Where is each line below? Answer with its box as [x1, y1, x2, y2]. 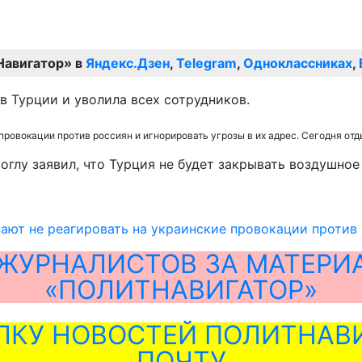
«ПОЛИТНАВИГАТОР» [44, 273, 318, 305]
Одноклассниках [243, 54, 352, 71]
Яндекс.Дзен [86, 54, 170, 71]
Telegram [176, 54, 237, 71]
